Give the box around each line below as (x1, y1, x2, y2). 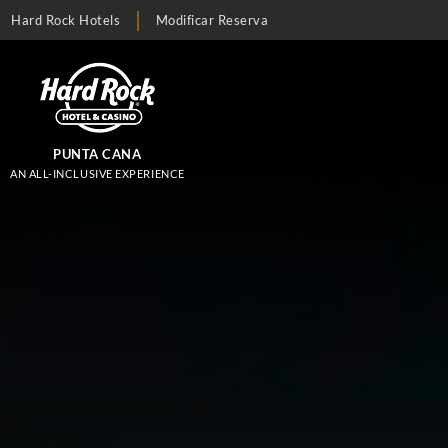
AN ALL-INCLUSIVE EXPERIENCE (10, 167, 185, 180)
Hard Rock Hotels (11, 12, 121, 28)
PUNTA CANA (53, 146, 142, 162)
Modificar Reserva (155, 12, 269, 28)
